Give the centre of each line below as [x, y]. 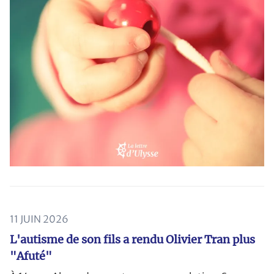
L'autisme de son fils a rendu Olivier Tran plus [132, 239]
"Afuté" [31, 256]
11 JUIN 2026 [39, 219]
